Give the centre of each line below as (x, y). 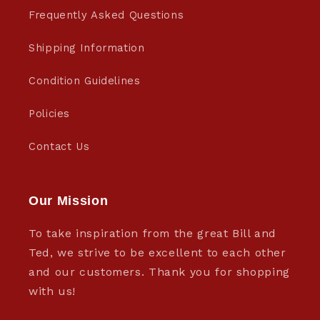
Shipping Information (87, 47)
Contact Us (59, 146)
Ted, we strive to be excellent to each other (157, 253)
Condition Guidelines (85, 80)
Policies (50, 113)
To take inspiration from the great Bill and (153, 234)
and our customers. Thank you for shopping (159, 272)
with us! (52, 291)
